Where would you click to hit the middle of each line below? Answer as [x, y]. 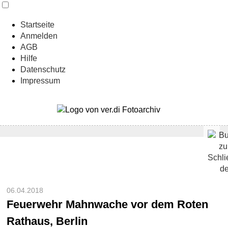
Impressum [40, 81]
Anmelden [39, 36]
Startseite [37, 25]
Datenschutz [43, 69]
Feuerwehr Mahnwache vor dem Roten [108, 204]
